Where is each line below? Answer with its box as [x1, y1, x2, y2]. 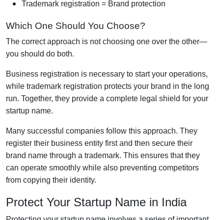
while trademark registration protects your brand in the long [6, 82, 209, 90]
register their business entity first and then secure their [6, 138, 192, 147]
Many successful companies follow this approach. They [6, 126, 197, 135]
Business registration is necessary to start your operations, [6, 69, 208, 78]
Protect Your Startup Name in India [6, 195, 187, 209]
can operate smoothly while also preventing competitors [6, 163, 199, 172]
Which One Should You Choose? [6, 20, 145, 31]
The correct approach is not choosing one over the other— [6, 37, 207, 46]
